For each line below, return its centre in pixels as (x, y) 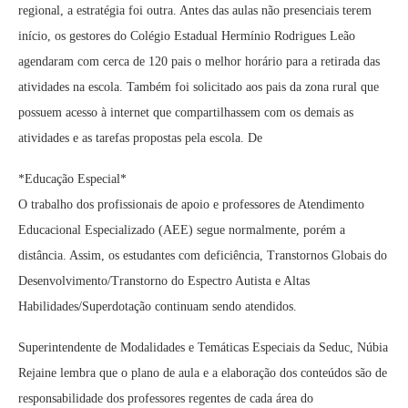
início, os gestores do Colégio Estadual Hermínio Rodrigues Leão (187, 36)
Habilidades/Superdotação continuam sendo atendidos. (158, 307)
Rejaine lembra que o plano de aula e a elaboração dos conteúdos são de (203, 373)
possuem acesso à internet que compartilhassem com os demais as (186, 113)
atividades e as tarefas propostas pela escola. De (140, 138)
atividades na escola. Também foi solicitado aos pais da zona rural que (199, 87)
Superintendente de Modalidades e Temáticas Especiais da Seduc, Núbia (203, 348)
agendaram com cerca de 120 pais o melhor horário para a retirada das (199, 62)
